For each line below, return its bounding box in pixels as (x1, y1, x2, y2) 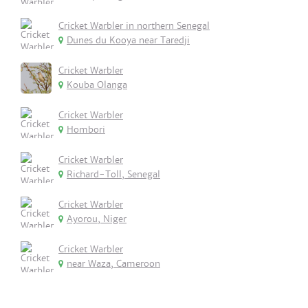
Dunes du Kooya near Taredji (67, 34, 190, 46)
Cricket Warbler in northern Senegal (58, 20, 210, 32)
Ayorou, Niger (67, 213, 126, 225)
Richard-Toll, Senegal (67, 168, 160, 180)
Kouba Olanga (67, 79, 127, 91)
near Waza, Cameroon (67, 258, 160, 269)
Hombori (67, 124, 105, 135)
